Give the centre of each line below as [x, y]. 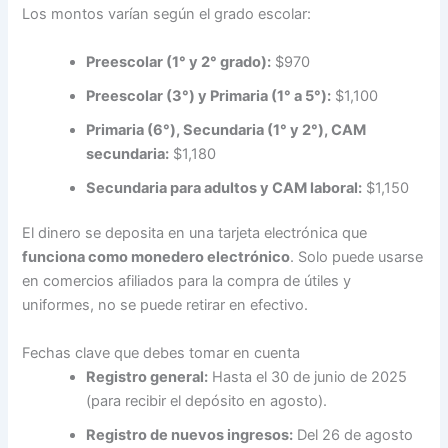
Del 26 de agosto [353, 434]
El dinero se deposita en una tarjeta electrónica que [195, 233]
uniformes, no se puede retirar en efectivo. [165, 305]
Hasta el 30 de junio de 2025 [308, 376]
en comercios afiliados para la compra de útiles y [187, 281]
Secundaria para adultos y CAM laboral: [224, 187]
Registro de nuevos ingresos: [190, 434]
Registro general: [147, 376]
